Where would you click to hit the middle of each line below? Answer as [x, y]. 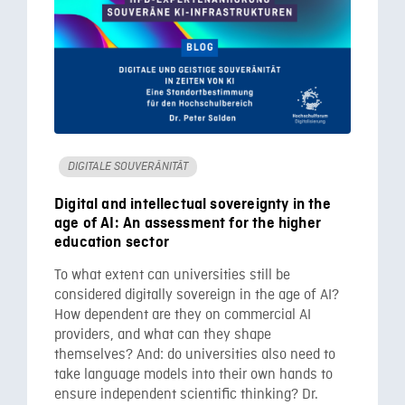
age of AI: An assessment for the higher [188, 223]
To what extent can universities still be [172, 275]
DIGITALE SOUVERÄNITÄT [128, 166]
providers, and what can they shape [163, 335]
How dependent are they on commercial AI [183, 315]
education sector [112, 242]
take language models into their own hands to [193, 375]
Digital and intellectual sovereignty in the [193, 204]
